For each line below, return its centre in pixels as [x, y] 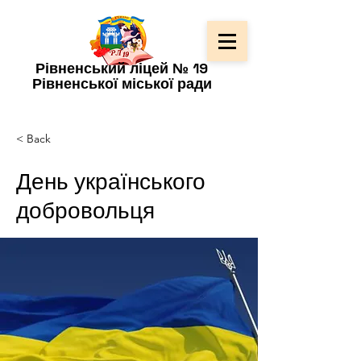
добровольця [85, 210]
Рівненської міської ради [122, 83]
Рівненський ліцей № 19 [122, 68]
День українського [111, 181]
